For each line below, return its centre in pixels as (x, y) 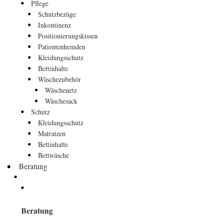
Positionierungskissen (68, 36)
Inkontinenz (55, 25)
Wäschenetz (61, 90)
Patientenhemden (62, 46)
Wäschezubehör (59, 79)
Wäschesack (61, 101)
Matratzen (52, 133)
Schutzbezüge (57, 14)
